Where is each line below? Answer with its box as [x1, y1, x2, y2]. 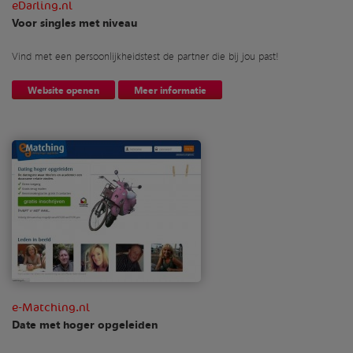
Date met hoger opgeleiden [12, 316, 158, 332]
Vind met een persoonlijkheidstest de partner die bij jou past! [12, 48, 279, 62]
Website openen [28, 83, 99, 96]
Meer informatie [134, 83, 206, 96]
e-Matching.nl [12, 301, 90, 314]
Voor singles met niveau [12, 14, 137, 30]
